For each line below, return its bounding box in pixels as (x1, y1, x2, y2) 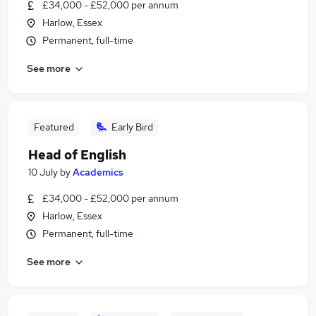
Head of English (28, 147, 126, 163)
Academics (73, 166, 123, 178)
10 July (28, 166, 58, 178)
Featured (33, 121, 74, 133)
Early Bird (111, 121, 153, 133)
